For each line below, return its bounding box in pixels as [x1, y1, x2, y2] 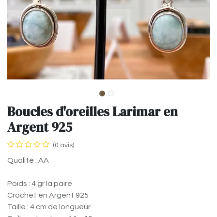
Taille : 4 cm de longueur [7, 203, 91, 211]
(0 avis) [53, 142, 74, 149]
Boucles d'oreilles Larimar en [7, 103, 178, 121]
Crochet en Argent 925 [7, 191, 89, 200]
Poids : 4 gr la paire [7, 180, 72, 188]
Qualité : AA [7, 156, 49, 165]
